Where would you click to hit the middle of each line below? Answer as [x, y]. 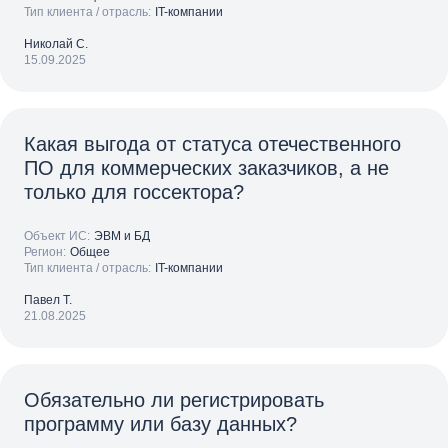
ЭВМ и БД [122, 236]
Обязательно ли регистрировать [174, 400]
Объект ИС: [57, 236]
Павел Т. [48, 300]
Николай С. [56, 44]
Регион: [45, 252]
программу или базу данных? [160, 424]
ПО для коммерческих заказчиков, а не [206, 168]
